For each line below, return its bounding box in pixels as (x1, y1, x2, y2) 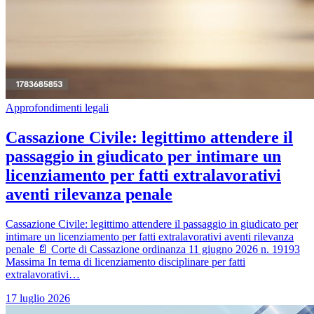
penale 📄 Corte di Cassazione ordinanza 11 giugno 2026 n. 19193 (6, 243, 300, 255)
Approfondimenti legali (6, 101, 109, 114)
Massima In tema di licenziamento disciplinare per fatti (6, 255, 245, 268)
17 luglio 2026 (6, 292, 70, 304)
